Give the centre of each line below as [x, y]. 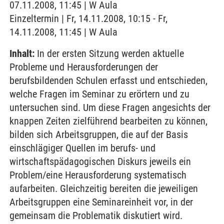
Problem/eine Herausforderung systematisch [98, 175]
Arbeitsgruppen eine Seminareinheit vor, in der [101, 202]
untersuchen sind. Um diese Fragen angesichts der [110, 107]
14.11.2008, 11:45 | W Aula [63, 32]
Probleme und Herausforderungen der [84, 67]
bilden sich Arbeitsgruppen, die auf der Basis [99, 134]
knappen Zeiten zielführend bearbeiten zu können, [108, 121]
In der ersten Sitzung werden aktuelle [109, 53]
